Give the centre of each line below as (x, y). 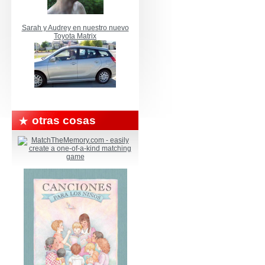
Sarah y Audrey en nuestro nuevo (75, 28)
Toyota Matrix (75, 36)
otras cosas (64, 120)
